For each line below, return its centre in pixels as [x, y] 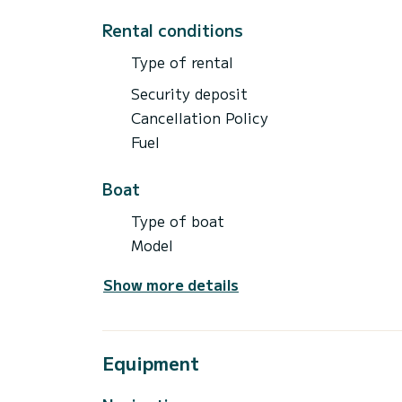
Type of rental [182, 61]
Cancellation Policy [200, 117]
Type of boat [178, 220]
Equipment [151, 363]
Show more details [171, 284]
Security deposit [189, 93]
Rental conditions [173, 29]
